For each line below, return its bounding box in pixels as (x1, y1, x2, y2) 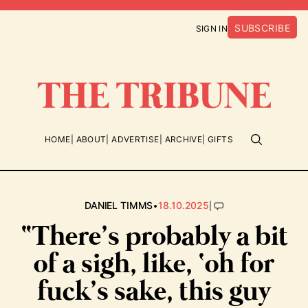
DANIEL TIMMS (85, 199, 153, 211)
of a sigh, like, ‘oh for (34, 247, 274, 283)
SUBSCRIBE (234, 22, 290, 34)
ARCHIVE (164, 134, 203, 144)
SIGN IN (195, 23, 228, 34)
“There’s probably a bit (20, 219, 288, 255)
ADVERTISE (111, 134, 159, 144)
